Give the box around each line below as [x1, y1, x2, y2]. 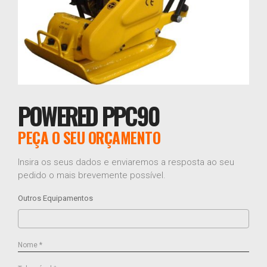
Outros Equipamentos [18, 194, 93, 203]
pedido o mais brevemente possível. [18, 170, 166, 181]
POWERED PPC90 [18, 98, 160, 133]
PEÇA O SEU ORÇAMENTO [18, 126, 160, 148]
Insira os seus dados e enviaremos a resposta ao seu [18, 157, 234, 167]
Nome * [18, 241, 42, 249]
